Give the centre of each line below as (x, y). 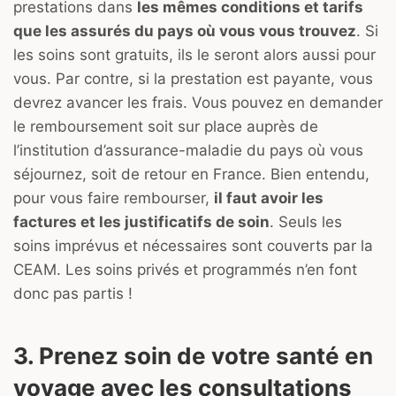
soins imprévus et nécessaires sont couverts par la (193, 246)
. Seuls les (306, 222)
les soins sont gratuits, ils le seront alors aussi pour (194, 55)
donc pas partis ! (73, 294)
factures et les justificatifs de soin (141, 222)
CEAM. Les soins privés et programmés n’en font (185, 270)
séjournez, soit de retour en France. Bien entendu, (191, 175)
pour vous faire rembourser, (114, 198)
